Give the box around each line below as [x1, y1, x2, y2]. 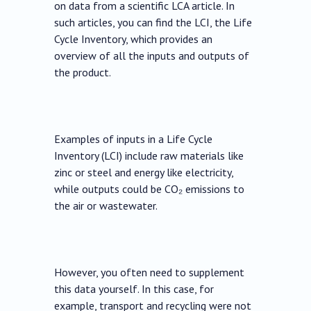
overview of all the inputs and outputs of [54, 49, 250, 63]
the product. [54, 65, 112, 80]
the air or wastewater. [54, 199, 158, 213]
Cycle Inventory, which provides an [54, 32, 213, 47]
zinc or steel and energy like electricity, [54, 165, 234, 180]
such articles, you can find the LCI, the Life [54, 15, 253, 30]
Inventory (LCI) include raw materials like [54, 149, 244, 163]
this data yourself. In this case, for [54, 282, 215, 296]
